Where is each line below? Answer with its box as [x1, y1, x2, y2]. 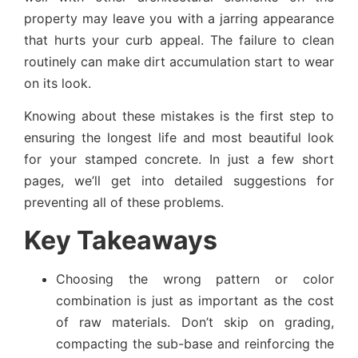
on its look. [24, 75, 91, 92]
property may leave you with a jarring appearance [24, 10, 334, 27]
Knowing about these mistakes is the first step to [24, 108, 334, 125]
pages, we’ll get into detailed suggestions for [24, 173, 334, 189]
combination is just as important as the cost [56, 292, 334, 308]
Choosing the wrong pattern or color [56, 270, 334, 287]
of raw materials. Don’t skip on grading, [56, 313, 334, 330]
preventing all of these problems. [24, 194, 224, 211]
